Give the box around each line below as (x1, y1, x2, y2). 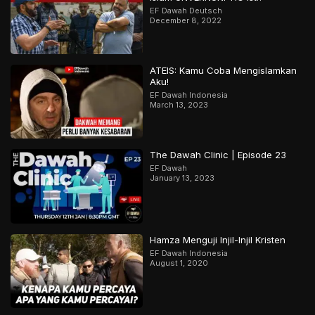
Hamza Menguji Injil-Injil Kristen (150, 233, 286, 245)
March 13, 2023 (150, 100, 209, 110)
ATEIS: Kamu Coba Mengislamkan (150, 65, 297, 77)
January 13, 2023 (150, 173, 215, 184)
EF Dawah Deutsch (150, 5, 223, 15)
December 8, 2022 (150, 15, 222, 25)
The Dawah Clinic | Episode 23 (150, 149, 287, 161)
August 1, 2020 (150, 257, 209, 268)
